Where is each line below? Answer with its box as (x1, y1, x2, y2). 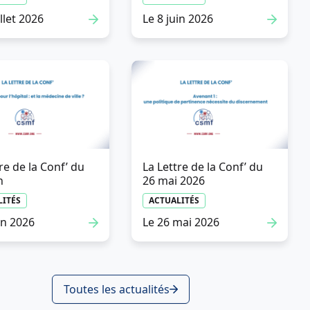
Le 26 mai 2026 (143, 214, 220, 230)
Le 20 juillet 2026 (8, 230, 114, 250)
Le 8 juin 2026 (143, 11, 214, 27)
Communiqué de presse (8, 179, 172, 199)
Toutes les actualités (63, 281, 170, 297)
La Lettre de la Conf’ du (143, 158, 264, 174)
